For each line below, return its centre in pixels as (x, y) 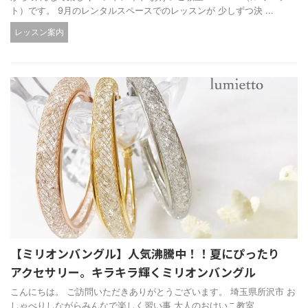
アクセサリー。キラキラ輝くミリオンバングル (133, 272)
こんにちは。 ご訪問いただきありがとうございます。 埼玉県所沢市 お (153, 292)
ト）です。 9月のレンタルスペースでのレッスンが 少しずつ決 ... (142, 11)
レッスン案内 (39, 32)
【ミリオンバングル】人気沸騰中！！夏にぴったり (145, 254)
